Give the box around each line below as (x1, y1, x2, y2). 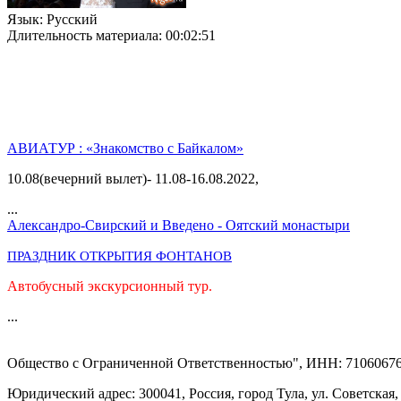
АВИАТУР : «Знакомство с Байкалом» (7, 141, 243, 157)
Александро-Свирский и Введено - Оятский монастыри (7, 218, 350, 234)
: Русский (39, 12, 98, 28)
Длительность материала (7, 28, 158, 44)
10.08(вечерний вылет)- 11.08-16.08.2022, (7, 171, 259, 187)
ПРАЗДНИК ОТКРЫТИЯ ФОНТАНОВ (7, 249, 232, 264)
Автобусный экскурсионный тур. (7, 278, 212, 294)
